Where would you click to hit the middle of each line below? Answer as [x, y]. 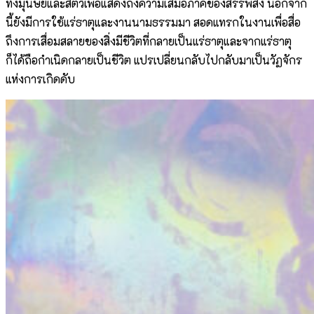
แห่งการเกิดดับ [40, 79]
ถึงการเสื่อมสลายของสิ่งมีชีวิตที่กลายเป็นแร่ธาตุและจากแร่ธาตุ [149, 41]
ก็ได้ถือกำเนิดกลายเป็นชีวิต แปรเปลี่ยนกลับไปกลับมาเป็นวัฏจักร [154, 60]
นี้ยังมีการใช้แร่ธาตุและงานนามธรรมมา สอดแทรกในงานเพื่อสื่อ [153, 22]
